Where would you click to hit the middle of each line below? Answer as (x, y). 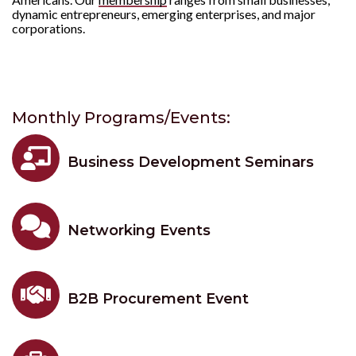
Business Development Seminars (191, 162)
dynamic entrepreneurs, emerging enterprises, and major (164, 14)
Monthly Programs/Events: (121, 118)
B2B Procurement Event (158, 299)
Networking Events (139, 230)
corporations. (48, 28)
